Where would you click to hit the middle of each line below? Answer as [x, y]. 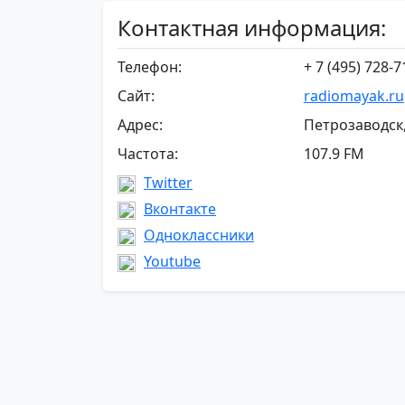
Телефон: [150, 67]
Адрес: [140, 125]
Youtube [172, 261]
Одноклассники [199, 235]
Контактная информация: [252, 28]
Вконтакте [180, 209]
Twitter [168, 183]
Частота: [148, 154]
